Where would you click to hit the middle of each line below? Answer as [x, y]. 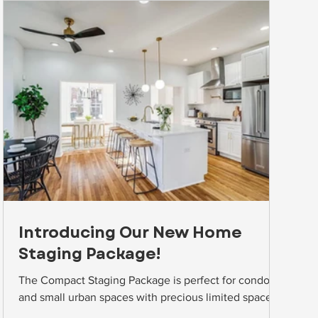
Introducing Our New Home [131, 232]
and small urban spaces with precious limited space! [147, 297]
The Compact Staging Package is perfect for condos [147, 280]
